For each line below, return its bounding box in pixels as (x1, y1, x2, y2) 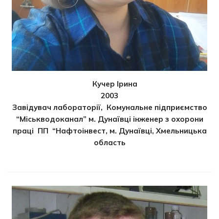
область (93, 137, 126, 147)
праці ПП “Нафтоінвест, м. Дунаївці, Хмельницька (12, 126, 207, 135)
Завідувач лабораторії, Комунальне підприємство (12, 102, 207, 112)
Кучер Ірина (92, 79, 138, 88)
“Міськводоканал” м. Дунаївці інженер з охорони (16, 114, 203, 124)
